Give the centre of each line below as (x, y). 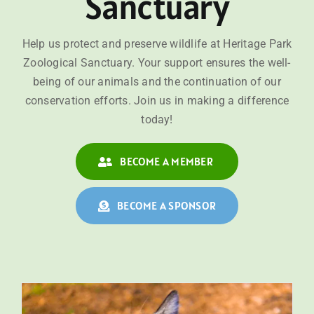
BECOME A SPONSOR (167, 206)
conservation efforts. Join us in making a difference (157, 101)
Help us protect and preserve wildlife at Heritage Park (157, 44)
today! (157, 120)
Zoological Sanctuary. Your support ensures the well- (157, 63)
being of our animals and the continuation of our (157, 82)
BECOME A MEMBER (166, 162)
